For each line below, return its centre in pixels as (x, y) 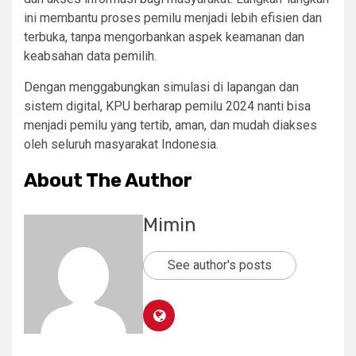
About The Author (108, 181)
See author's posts (220, 265)
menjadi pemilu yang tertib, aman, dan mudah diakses (170, 126)
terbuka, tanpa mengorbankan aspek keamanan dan (164, 37)
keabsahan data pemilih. (90, 56)
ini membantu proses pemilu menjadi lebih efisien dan (173, 18)
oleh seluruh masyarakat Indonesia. (121, 145)
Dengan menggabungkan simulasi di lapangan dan (161, 87)
